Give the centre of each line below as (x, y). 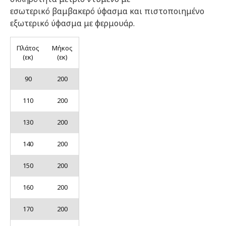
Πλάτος (28, 48)
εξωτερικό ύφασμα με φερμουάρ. (72, 23)
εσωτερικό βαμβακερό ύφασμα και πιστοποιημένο (107, 11)
